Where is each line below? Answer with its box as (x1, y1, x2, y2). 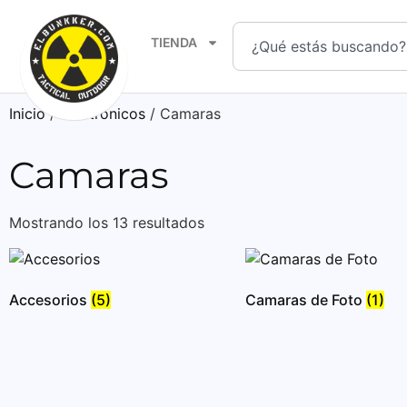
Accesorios (9, 291, 91, 309)
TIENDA (151, 35, 198, 50)
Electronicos (60, 104, 145, 123)
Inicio (9, 104, 45, 123)
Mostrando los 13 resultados (9, 213, 204, 232)
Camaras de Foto (245, 291, 366, 309)
